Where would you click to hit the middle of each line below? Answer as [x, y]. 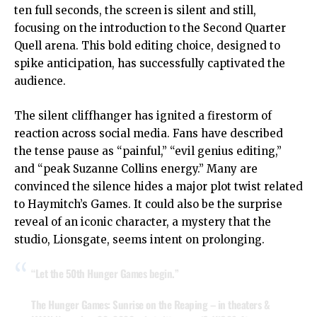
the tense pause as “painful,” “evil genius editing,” [148, 151]
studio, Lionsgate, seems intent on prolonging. [139, 240]
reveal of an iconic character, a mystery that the [143, 222]
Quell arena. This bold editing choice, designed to [147, 46]
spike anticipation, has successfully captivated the [150, 64]
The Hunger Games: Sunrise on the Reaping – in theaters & [150, 305]
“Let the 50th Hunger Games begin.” [105, 273]
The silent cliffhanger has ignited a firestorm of [143, 116]
